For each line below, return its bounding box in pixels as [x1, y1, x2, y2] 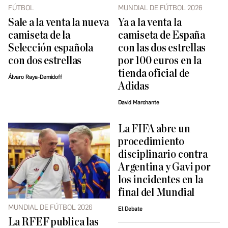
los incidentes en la [118, 174, 203, 186]
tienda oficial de [118, 68, 190, 80]
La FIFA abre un [118, 123, 190, 135]
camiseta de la [8, 30, 70, 42]
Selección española [8, 42, 93, 54]
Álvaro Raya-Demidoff [8, 74, 62, 81]
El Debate [118, 206, 142, 213]
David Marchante [118, 99, 159, 106]
